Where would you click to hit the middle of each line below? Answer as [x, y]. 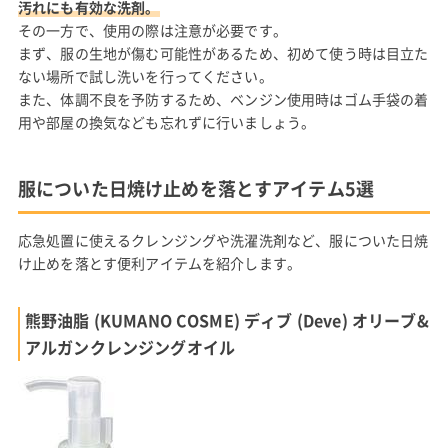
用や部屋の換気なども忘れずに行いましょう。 [166, 121]
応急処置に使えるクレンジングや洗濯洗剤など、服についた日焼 [223, 239]
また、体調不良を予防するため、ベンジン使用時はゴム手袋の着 [223, 98]
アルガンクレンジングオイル [130, 346]
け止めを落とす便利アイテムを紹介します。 [159, 262]
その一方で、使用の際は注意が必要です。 [152, 29]
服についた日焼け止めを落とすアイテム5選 [196, 188]
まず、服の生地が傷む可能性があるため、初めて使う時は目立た [223, 52]
